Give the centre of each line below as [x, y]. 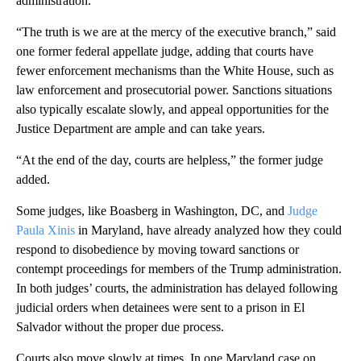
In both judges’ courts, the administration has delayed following [177, 288]
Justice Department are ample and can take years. [141, 128]
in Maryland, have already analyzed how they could [208, 230]
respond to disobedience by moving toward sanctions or [158, 249]
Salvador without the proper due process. [120, 326]
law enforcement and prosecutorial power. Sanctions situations [174, 89]
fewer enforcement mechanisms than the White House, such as [175, 70]
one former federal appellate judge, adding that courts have [165, 51]
